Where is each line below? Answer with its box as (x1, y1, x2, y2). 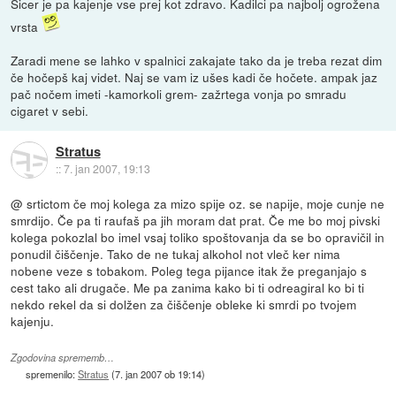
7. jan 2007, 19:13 (63, 160, 150, 176)
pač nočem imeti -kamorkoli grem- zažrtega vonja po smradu (11, 85, 347, 103)
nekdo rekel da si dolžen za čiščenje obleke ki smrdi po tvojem (11, 295, 357, 314)
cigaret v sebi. (11, 102, 89, 120)
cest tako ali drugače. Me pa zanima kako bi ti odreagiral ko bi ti (11, 278, 365, 297)
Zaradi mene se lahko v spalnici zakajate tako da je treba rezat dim (11, 51, 383, 70)
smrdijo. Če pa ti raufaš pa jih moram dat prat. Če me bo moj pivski (11, 211, 381, 230)
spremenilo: (26, 367, 79, 382)
